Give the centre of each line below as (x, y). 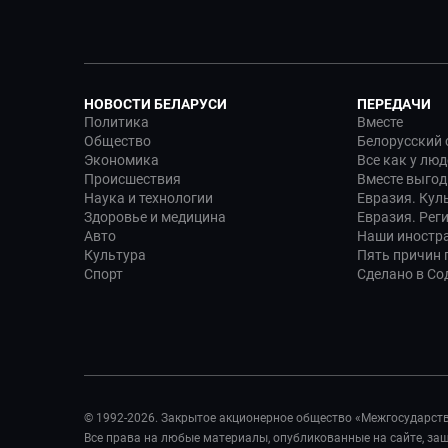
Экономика (121, 160)
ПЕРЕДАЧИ (394, 104)
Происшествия (132, 179)
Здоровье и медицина (155, 217)
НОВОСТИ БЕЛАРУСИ (155, 104)
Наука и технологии (148, 198)
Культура (115, 255)
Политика (116, 122)
